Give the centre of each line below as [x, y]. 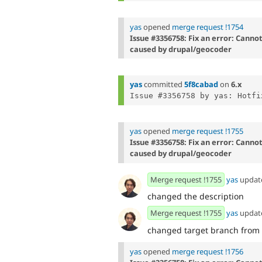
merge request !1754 [208, 27]
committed [163, 85]
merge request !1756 [208, 251]
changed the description [196, 196]
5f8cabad [201, 85]
